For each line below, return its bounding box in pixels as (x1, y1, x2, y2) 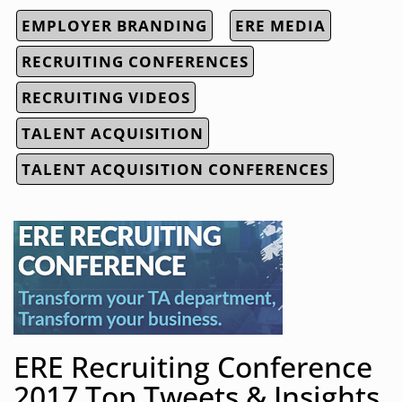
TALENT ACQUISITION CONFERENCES (22, 159, 328, 180)
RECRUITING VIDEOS (22, 87, 190, 109)
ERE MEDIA (235, 15, 326, 37)
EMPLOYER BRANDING (22, 15, 207, 37)
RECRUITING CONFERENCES (22, 51, 249, 73)
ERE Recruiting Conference (13, 347, 372, 387)
